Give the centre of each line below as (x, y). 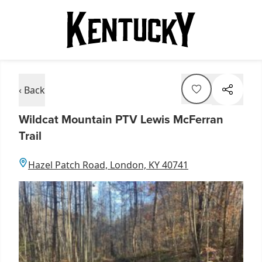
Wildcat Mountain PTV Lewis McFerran (121, 119)
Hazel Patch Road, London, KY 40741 (108, 165)
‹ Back (32, 90)
